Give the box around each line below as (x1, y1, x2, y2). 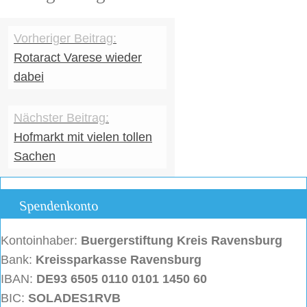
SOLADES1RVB (25, 291, 121, 306)
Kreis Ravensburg (177, 234, 282, 248)
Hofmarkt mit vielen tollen (14, 130, 152, 145)
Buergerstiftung (81, 234, 177, 248)
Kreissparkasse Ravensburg (36, 253, 201, 267)
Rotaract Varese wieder (14, 51, 142, 65)
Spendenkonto (18, 198, 99, 214)
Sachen (14, 149, 56, 164)
